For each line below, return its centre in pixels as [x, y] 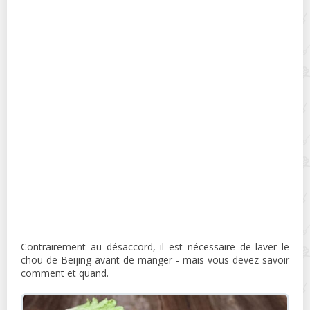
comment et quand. [65, 273]
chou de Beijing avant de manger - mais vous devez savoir [155, 260]
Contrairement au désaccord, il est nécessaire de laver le [155, 247]
